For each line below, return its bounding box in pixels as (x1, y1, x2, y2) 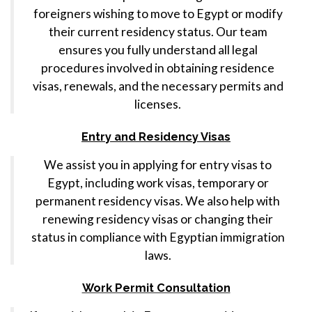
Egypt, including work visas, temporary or (47, 175, 269, 190)
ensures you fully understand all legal (58, 42, 258, 57)
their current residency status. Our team (48, 24, 267, 39)
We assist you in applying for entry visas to (44, 157, 272, 172)
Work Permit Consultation (81, 281, 231, 295)
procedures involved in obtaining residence (41, 61, 274, 75)
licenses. (134, 97, 181, 111)
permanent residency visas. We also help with (36, 194, 280, 208)
